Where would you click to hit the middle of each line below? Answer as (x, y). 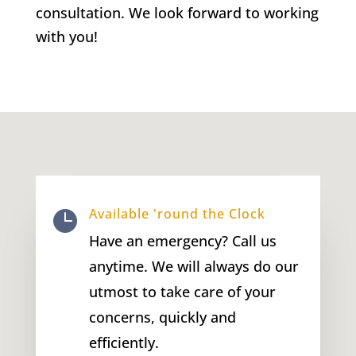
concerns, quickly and (162, 317)
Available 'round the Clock (177, 213)
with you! (66, 36)
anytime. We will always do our (193, 266)
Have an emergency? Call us (182, 240)
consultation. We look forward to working (177, 12)
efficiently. (124, 342)
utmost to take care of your (182, 291)
